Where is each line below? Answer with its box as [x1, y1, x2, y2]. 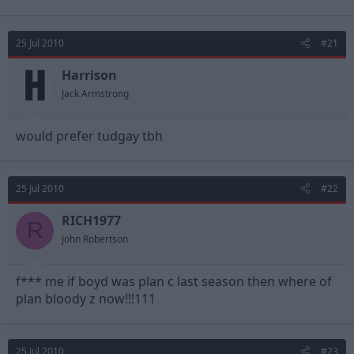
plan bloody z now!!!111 [16, 289, 156, 307]
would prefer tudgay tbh [16, 126, 163, 145]
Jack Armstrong [62, 86, 129, 100]
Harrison [62, 66, 117, 84]
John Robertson [62, 232, 128, 246]
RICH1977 [62, 211, 121, 229]
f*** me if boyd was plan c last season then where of [16, 272, 332, 290]
